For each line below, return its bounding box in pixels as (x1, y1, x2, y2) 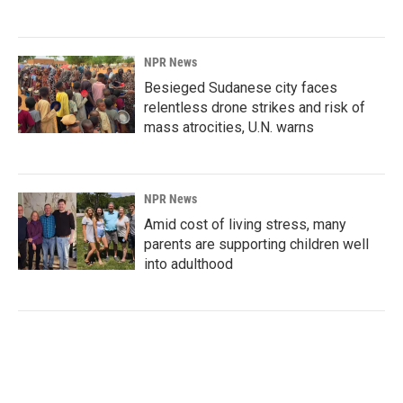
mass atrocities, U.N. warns (144, 118, 314, 136)
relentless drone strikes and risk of (144, 98, 365, 116)
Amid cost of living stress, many (144, 215, 346, 233)
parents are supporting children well (144, 235, 369, 253)
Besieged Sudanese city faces (144, 78, 337, 96)
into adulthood (144, 255, 233, 273)
